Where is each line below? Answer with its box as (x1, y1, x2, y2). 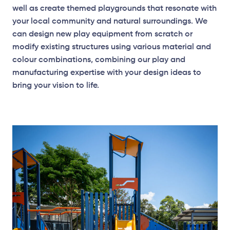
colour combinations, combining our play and (12, 56, 185, 64)
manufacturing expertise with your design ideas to (12, 69, 201, 77)
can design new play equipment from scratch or (12, 30, 193, 39)
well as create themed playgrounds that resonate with (12, 5, 217, 13)
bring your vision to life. (12, 82, 101, 90)
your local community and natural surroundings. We (12, 17, 207, 26)
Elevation (29, 91, 64, 100)
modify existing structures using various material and (12, 43, 211, 51)
